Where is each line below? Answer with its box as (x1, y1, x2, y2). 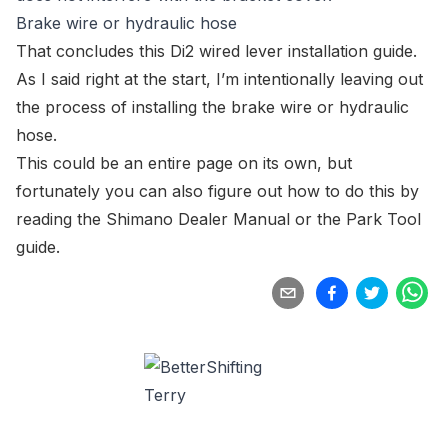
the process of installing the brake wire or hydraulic (16, 97, 409, 117)
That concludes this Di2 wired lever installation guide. (16, 41, 417, 61)
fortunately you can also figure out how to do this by (16, 181, 419, 201)
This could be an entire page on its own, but (16, 153, 352, 173)
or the (290, 209, 346, 229)
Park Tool (346, 209, 421, 229)
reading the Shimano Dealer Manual (16, 209, 290, 229)
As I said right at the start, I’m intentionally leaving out (16, 69, 423, 89)
